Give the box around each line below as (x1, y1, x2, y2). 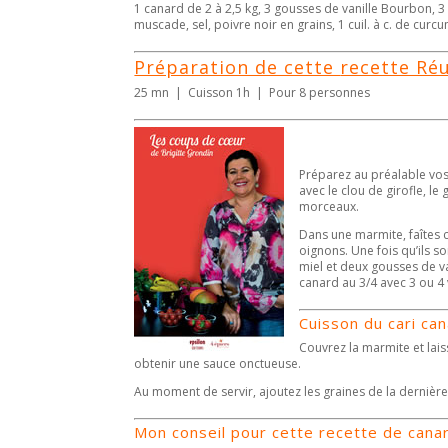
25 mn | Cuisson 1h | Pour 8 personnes (134, 83, 371, 101)
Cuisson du (299, 312, 389, 333)
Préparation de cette (134, 54, 341, 79)
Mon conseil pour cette (134, 421, 320, 442)
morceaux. (299, 197, 360, 215)
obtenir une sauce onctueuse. (134, 354, 302, 372)
